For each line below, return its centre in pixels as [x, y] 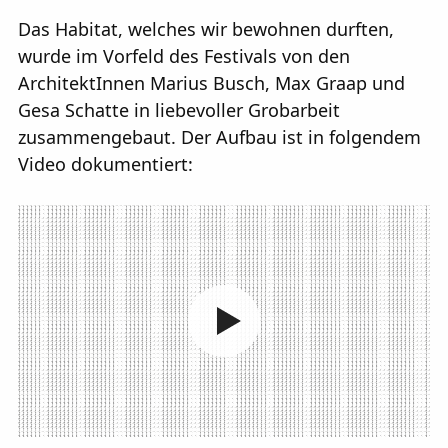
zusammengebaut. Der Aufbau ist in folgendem [219, 137]
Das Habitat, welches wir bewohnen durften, [206, 29]
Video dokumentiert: [105, 164]
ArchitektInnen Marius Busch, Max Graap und [211, 83]
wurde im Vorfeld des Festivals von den [184, 56]
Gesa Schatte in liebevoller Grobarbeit [179, 110]
